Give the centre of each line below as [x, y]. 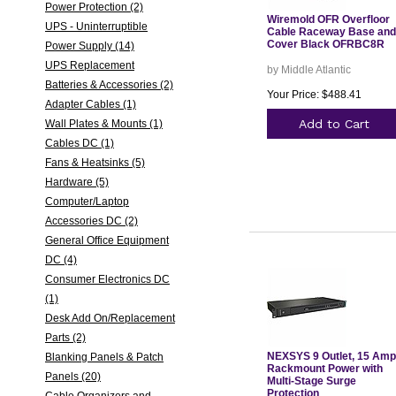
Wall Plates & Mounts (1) [103, 124]
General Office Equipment [107, 240]
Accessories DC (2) [91, 221]
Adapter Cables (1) [90, 104]
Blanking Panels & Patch [104, 357]
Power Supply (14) [89, 46]
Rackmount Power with [324, 369]
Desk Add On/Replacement [110, 318]
